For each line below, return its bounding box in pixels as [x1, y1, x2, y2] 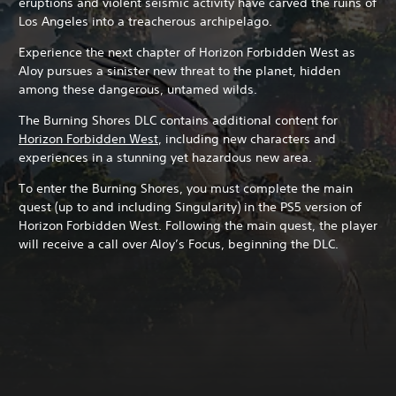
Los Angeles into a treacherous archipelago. [19, 13, 276, 29]
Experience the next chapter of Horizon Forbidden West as [19, 44, 355, 60]
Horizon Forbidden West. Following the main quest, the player [19, 217, 377, 233]
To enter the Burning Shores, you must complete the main [19, 180, 353, 196]
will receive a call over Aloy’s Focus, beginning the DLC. [19, 236, 339, 252]
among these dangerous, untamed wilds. [19, 81, 261, 97]
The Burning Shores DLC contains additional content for [19, 112, 338, 128]
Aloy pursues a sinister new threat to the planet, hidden [19, 63, 340, 79]
